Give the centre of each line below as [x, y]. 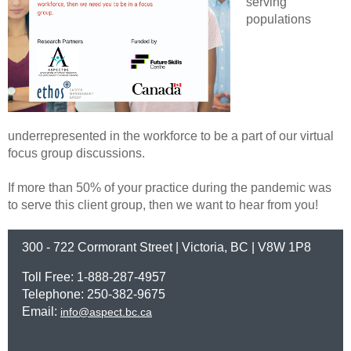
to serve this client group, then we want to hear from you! [163, 205]
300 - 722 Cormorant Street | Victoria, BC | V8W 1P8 [166, 248]
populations [278, 19]
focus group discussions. [76, 154]
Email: [41, 312]
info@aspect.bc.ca [106, 312]
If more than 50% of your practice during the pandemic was [170, 188]
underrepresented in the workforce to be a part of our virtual [171, 136]
